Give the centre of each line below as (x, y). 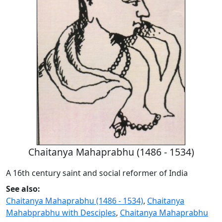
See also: (23, 189)
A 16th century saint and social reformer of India (97, 173)
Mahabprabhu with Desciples (61, 212)
